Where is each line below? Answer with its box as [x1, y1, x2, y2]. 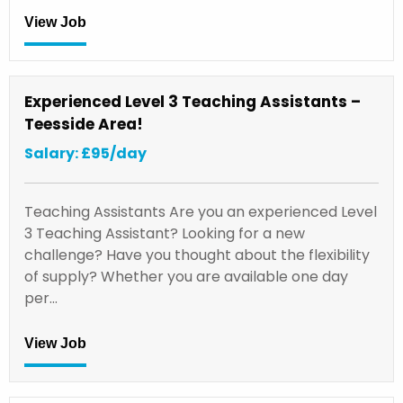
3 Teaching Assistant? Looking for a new [24, 222, 305, 244]
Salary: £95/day [24, 142, 147, 164]
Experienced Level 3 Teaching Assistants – [24, 90, 361, 112]
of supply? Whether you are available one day [24, 265, 348, 287]
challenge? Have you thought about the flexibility [24, 244, 370, 265]
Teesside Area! [24, 112, 143, 135]
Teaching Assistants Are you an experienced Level [24, 201, 377, 222]
